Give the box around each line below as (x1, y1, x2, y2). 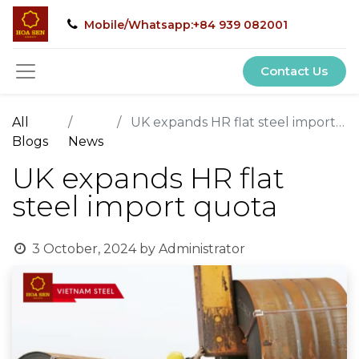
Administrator (158, 241, 245, 256)
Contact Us (260, 63, 329, 79)
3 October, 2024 (31, 241, 136, 256)
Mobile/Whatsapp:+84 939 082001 (81, 17, 288, 32)
